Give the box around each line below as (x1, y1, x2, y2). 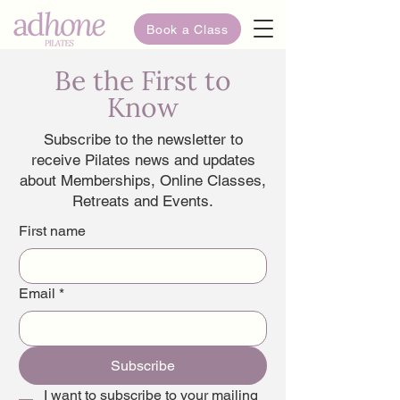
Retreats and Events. (72, 192, 213, 210)
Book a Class (146, 21, 229, 37)
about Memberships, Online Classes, (20, 171, 266, 189)
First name (19, 222, 86, 239)
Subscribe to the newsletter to (43, 130, 243, 148)
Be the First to (54, 63, 231, 97)
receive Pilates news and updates (30, 151, 255, 169)
